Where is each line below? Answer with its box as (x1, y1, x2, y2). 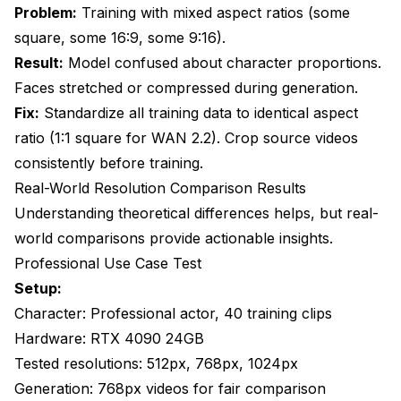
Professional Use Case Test (14, 253, 201, 272)
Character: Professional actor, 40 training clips (14, 303, 332, 322)
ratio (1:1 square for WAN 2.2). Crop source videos (14, 128, 358, 147)
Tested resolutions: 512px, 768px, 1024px (14, 354, 298, 372)
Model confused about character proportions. (64, 53, 381, 72)
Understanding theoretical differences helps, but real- (14, 203, 379, 222)
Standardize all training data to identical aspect (39, 103, 358, 122)
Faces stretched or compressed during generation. (14, 78, 358, 97)
